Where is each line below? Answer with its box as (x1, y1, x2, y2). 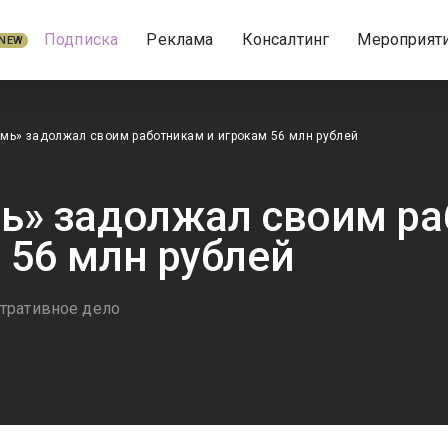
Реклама (146, 30, 214, 49)
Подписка (43, 30, 119, 49)
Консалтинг (241, 30, 330, 49)
